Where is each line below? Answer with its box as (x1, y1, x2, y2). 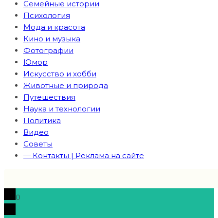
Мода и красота (23, 22, 85, 32)
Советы (23, 139, 53, 148)
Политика (23, 116, 61, 125)
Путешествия (23, 92, 75, 102)
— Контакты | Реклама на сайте (23, 151, 144, 160)
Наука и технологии (23, 104, 100, 113)
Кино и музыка (23, 34, 80, 43)
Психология (23, 11, 70, 20)
